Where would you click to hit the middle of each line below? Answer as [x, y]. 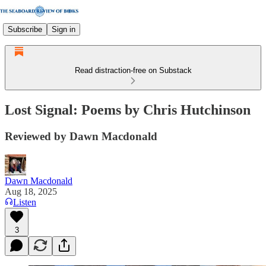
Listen [25, 202]
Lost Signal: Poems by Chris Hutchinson [128, 110]
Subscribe [25, 29]
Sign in [64, 29]
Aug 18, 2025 [31, 191]
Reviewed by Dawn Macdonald [81, 136]
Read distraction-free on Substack [133, 70]
